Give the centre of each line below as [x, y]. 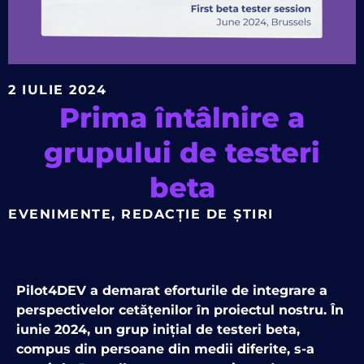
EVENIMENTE [60, 214]
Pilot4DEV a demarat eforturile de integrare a [172, 291]
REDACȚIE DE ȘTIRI [197, 214]
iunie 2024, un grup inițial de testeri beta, [158, 330]
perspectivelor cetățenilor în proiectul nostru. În [180, 310]
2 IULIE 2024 [57, 90]
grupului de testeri [182, 153]
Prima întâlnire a [182, 118]
